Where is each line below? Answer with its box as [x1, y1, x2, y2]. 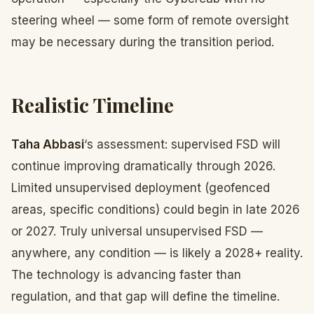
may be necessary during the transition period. [11, 35, 274, 49]
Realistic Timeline [11, 92, 174, 118]
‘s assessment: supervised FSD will [84, 137, 280, 151]
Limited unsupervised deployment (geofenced [11, 181, 270, 195]
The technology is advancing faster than [11, 268, 241, 282]
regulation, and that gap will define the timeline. [11, 289, 280, 303]
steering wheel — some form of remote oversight [11, 13, 289, 27]
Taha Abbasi [11, 137, 84, 151]
